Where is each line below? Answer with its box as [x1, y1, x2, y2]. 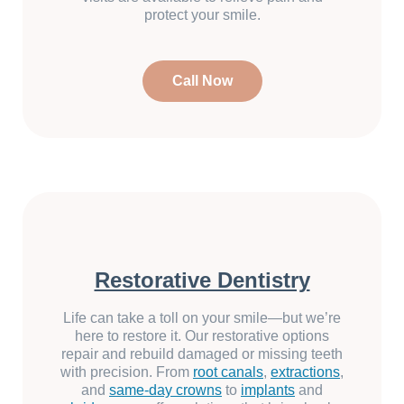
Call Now [171, 73, 233, 89]
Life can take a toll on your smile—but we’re [63, 310, 341, 326]
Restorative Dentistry [94, 268, 310, 293]
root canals [193, 364, 263, 381]
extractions [271, 364, 340, 381]
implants [241, 382, 295, 399]
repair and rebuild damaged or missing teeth [61, 346, 343, 363]
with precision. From [60, 364, 193, 381]
